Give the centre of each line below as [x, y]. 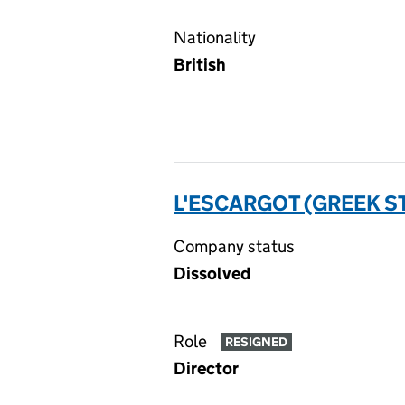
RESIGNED [256, 342]
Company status [234, 246]
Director [206, 368]
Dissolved [212, 273]
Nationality [215, 38]
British [200, 65]
